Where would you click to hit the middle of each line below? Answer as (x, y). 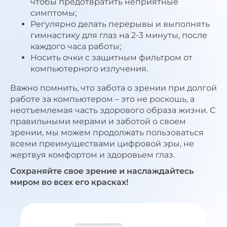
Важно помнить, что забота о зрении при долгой (113, 88)
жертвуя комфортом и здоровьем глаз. (92, 155)
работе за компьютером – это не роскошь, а (102, 99)
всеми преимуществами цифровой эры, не (102, 144)
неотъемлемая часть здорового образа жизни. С (113, 110)
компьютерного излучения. (89, 69)
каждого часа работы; (76, 47)
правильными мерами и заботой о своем (98, 122)
